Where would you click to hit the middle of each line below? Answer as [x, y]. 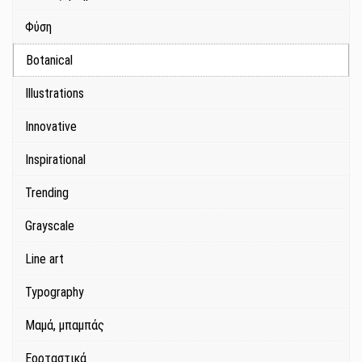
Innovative [51, 127]
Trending [47, 193]
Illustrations [55, 94]
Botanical [49, 61]
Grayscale [50, 226]
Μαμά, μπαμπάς [65, 326]
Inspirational [55, 160]
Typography [55, 293]
